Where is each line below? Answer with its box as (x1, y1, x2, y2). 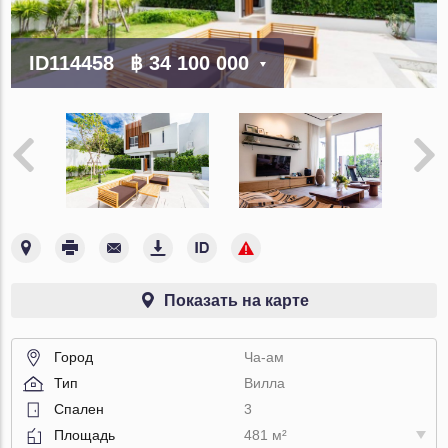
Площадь (54, 426, 116, 443)
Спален (54, 400, 105, 417)
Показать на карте (163, 291, 309, 309)
